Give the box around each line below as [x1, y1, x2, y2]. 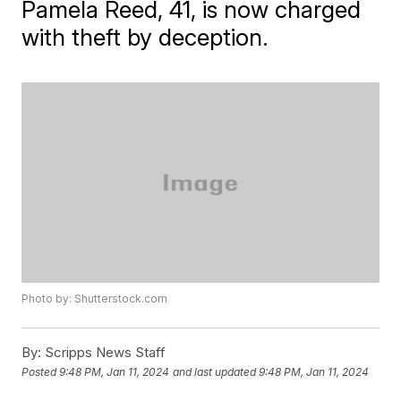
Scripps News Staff [41, 344, 166, 362]
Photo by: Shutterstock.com [21, 292, 168, 306]
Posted [21, 364, 60, 379]
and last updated [173, 364, 257, 379]
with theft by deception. [21, 23, 269, 51]
